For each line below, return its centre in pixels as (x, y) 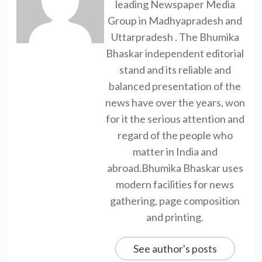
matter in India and (175, 151)
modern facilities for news (175, 184)
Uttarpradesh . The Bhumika (175, 37)
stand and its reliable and (175, 69)
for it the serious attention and (175, 118)
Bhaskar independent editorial (175, 53)
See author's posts (175, 248)
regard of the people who (175, 135)
